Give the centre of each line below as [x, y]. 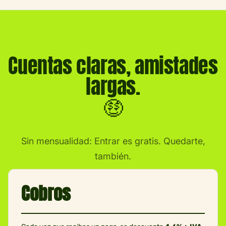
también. [113, 156]
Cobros [46, 193]
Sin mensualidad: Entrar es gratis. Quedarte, [113, 141]
